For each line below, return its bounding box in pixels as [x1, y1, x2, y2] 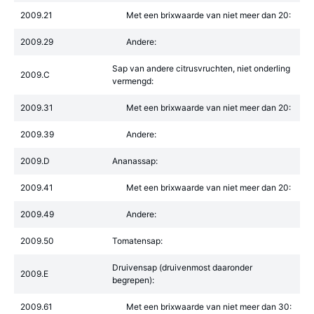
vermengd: [112, 76, 153, 86]
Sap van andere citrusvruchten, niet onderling [112, 63, 290, 74]
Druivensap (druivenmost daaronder [112, 262, 252, 273]
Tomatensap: [112, 235, 163, 246]
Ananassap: [112, 156, 158, 166]
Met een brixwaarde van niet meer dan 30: [126, 301, 292, 312]
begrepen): [112, 275, 154, 285]
